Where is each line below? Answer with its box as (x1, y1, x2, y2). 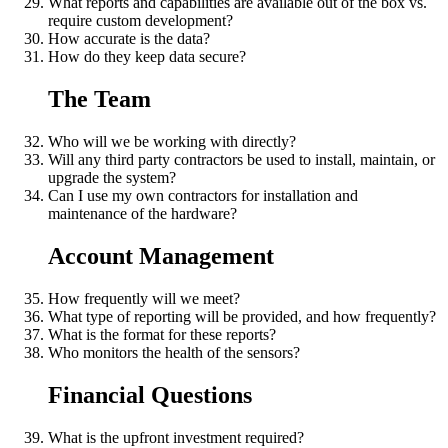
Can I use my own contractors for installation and (48, 186, 358, 204)
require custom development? (48, 12, 233, 30)
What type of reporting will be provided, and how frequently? (48, 307, 436, 325)
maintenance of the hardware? (48, 204, 237, 222)
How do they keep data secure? (48, 48, 246, 66)
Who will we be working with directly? (48, 132, 296, 150)
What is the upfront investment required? (48, 428, 304, 446)
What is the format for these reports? (48, 325, 276, 343)
